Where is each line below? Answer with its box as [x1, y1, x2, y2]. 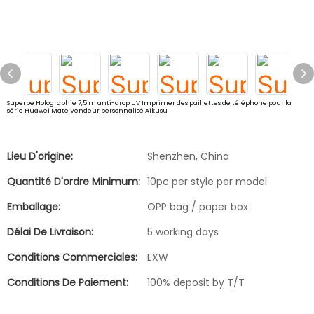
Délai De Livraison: [7, 225, 93, 239]
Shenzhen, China [147, 149, 229, 163]
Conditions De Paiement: [7, 275, 128, 289]
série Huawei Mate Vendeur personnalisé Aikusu [7, 107, 168, 115]
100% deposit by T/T [147, 275, 245, 289]
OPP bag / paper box [147, 200, 248, 214]
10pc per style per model [147, 175, 267, 189]
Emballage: [7, 200, 60, 214]
